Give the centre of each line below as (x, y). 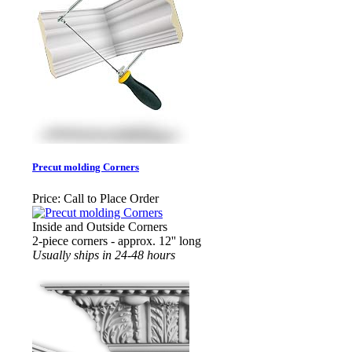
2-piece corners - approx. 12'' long (117, 240)
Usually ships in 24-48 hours (104, 255)
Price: (46, 198)
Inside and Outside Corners (100, 226)
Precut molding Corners (86, 167)
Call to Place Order (111, 198)
